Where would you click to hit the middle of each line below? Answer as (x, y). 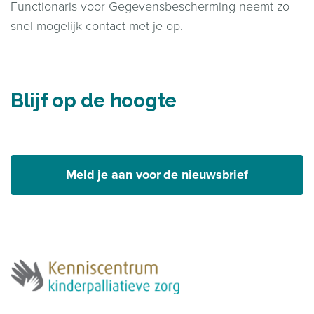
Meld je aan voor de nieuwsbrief (157, 174)
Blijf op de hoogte (94, 100)
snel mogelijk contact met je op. (97, 26)
